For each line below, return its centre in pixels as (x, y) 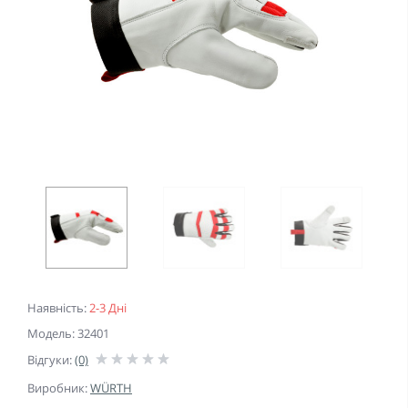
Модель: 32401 (68, 334)
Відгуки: (51, 360)
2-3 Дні (108, 308)
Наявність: (58, 308)
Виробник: (59, 388)
